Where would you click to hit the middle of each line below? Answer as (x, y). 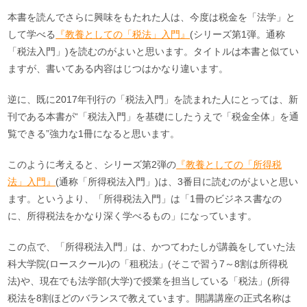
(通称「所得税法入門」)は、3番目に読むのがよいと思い (177, 181)
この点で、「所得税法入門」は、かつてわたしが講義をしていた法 (152, 246)
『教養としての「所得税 (229, 164)
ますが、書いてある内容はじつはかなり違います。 (118, 68)
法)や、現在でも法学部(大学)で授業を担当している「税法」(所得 (149, 281)
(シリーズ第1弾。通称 (238, 34)
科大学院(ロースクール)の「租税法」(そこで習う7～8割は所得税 (148, 263)
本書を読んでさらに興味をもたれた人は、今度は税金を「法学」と (152, 17)
